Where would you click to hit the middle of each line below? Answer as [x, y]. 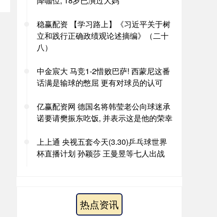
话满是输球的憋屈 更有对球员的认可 [100, 83]
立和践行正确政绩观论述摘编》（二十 [103, 36]
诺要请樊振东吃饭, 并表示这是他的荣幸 [105, 118]
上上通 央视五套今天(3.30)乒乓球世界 [102, 142]
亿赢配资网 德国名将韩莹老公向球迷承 [104, 106]
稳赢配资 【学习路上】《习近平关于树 [104, 24]
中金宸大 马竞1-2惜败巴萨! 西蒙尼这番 [103, 71]
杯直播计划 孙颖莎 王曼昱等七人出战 [101, 153]
